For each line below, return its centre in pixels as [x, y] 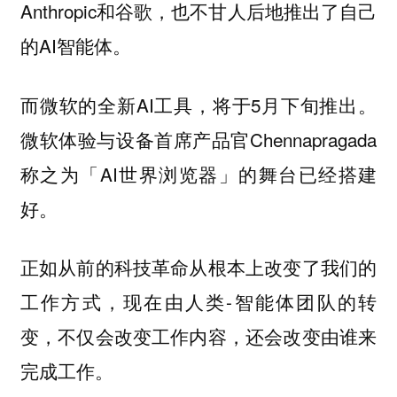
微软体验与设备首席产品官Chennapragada [198, 139]
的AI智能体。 [75, 46]
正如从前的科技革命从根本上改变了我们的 [198, 267]
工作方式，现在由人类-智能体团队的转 [198, 302]
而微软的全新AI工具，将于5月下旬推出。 [198, 104]
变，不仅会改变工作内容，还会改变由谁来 [198, 336]
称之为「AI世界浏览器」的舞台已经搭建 [198, 173]
